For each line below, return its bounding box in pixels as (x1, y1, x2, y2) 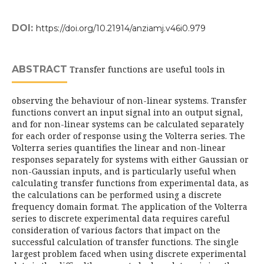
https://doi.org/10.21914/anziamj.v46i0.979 (36, 23, 206, 34)
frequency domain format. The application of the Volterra (12, 201, 247, 212)
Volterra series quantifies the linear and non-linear (12, 142, 226, 153)
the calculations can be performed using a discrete (12, 189, 222, 200)
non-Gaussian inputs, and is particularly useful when (12, 166, 236, 177)
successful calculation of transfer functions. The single (12, 236, 239, 247)
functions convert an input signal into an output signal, (12, 107, 243, 118)
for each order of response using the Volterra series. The (12, 130, 245, 141)
